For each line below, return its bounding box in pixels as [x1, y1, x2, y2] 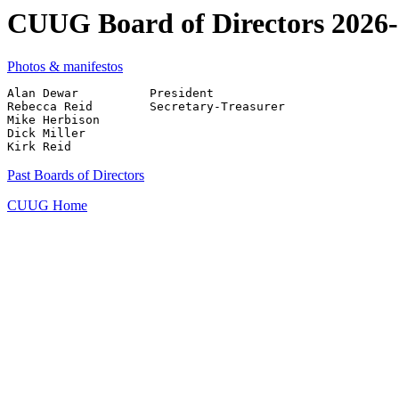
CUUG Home [7, 198, 87, 214]
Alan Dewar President [7, 86, 214, 101]
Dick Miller [7, 126, 85, 141]
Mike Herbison [7, 113, 100, 127]
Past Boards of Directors [7, 167, 144, 183]
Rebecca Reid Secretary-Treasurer [7, 100, 285, 114]
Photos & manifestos [7, 59, 123, 75]
